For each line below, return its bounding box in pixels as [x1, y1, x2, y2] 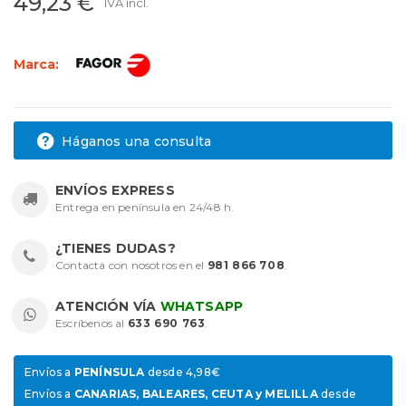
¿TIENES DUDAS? [55, 240, 176, 257]
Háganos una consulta [58, 133, 212, 150]
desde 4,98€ [144, 365, 221, 380]
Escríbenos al [55, 316, 128, 331]
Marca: [14, 55, 63, 72]
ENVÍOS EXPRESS [55, 182, 175, 199]
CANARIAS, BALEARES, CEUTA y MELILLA [73, 387, 318, 401]
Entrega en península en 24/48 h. [55, 200, 235, 215]
